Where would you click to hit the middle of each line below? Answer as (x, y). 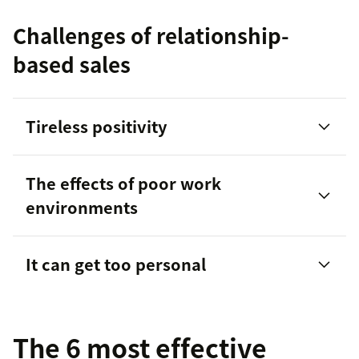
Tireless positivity (96, 127)
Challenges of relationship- (151, 36)
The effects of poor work (123, 184)
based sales (72, 65)
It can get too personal (116, 264)
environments (82, 208)
